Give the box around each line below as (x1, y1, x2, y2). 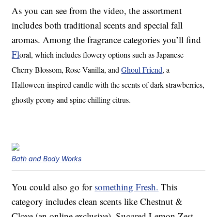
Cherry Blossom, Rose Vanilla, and (12, 64, 122, 75)
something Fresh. (94, 181, 159, 193)
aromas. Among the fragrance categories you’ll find (12, 33, 201, 46)
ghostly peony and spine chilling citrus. (12, 94, 131, 105)
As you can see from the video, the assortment (12, 4, 182, 17)
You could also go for (12, 181, 95, 193)
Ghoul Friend (121, 64, 163, 75)
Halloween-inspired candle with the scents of (12, 79, 151, 90)
